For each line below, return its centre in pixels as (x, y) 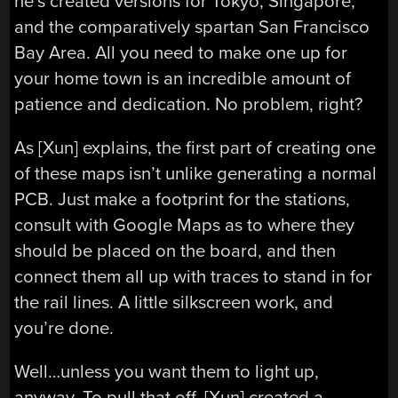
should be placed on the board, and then (175, 251)
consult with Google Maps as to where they (185, 226)
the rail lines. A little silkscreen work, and (174, 303)
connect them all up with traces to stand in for (194, 277)
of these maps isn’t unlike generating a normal (196, 174)
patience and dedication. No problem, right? (189, 104)
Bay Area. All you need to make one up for (181, 52)
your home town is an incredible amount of (183, 78)
